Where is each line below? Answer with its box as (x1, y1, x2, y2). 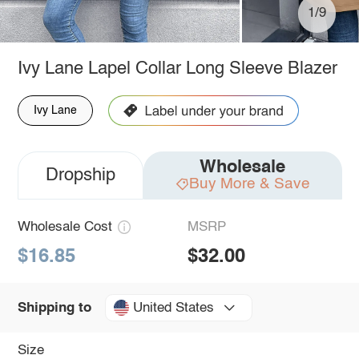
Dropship (45, 166, 115, 184)
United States (132, 301, 214, 315)
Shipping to (17, 301, 91, 315)
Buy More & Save (188, 175, 310, 192)
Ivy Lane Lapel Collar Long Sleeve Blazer (17, 59, 337, 78)
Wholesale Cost (17, 220, 112, 234)
